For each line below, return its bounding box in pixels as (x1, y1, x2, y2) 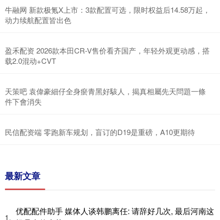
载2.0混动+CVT (5, 55, 56, 66)
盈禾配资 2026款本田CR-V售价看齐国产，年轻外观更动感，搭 (5, 45, 210, 55)
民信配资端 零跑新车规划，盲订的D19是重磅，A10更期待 (5, 127, 195, 137)
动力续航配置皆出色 (5, 15, 71, 25)
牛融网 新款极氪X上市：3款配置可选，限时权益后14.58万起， (5, 4, 210, 15)
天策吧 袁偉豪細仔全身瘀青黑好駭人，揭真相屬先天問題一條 (5, 86, 206, 96)
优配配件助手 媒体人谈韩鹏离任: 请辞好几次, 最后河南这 (16, 205, 214, 217)
